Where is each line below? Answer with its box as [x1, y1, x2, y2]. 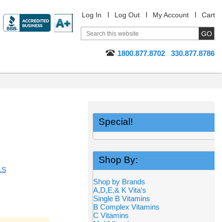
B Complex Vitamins [93, 203, 160, 211]
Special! [99, 116, 133, 127]
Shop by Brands [93, 177, 151, 186]
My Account [153, 11, 189, 19]
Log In [82, 11, 102, 19]
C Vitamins [93, 211, 129, 220]
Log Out [114, 11, 140, 19]
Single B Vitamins [93, 194, 150, 203]
